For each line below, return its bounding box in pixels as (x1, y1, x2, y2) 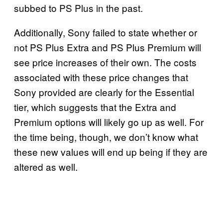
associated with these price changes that (14, 70, 188, 84)
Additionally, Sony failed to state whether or (14, 25, 197, 39)
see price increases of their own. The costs (14, 55, 197, 69)
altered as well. (14, 159, 78, 173)
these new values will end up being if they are (14, 144, 208, 158)
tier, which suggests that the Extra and (14, 100, 176, 113)
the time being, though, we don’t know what (14, 129, 198, 143)
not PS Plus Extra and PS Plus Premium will (14, 40, 201, 54)
